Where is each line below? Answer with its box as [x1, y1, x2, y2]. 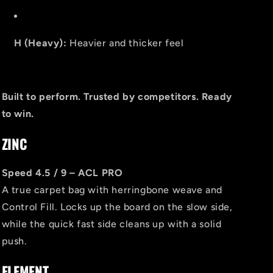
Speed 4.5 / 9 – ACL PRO [1, 167, 123, 179]
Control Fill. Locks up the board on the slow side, [1, 201, 233, 213]
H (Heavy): [13, 37, 67, 49]
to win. [1, 108, 34, 119]
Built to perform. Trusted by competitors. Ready [1, 91, 232, 102]
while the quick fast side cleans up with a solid [1, 218, 222, 230]
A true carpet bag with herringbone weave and [1, 184, 222, 196]
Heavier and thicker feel [66, 37, 184, 49]
